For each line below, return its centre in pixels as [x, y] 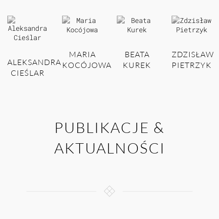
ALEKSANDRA [34, 62]
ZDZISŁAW [193, 55]
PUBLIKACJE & [109, 128]
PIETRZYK [192, 65]
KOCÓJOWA [87, 65]
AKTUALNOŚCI [109, 148]
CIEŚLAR [27, 73]
